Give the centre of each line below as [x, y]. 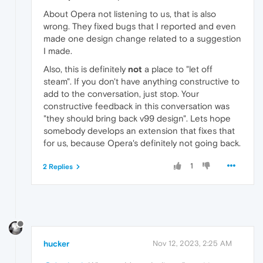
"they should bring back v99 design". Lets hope [137, 119]
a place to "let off [177, 69]
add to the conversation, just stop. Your [121, 94]
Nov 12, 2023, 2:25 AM [192, 243]
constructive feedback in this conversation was [136, 106]
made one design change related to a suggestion [142, 39]
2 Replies [58, 167]
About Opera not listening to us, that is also [130, 14]
